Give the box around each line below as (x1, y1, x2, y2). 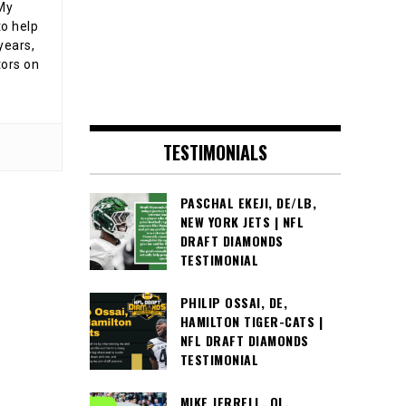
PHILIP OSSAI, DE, (179, 293, 287, 313)
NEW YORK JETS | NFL (179, 212, 304, 232)
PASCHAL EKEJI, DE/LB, (179, 193, 316, 213)
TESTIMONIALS (162, 139, 267, 167)
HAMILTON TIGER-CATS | (179, 312, 323, 332)
